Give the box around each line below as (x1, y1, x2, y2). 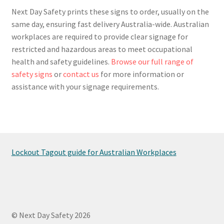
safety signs (11, 68, 52, 79)
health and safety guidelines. (11, 56, 111, 66)
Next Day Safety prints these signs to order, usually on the (11, 6, 209, 16)
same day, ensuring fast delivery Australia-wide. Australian (11, 18, 209, 29)
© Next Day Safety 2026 (11, 210, 90, 220)
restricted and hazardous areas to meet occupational (11, 43, 192, 54)
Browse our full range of (110, 56, 193, 66)
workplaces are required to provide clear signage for (11, 31, 188, 41)
